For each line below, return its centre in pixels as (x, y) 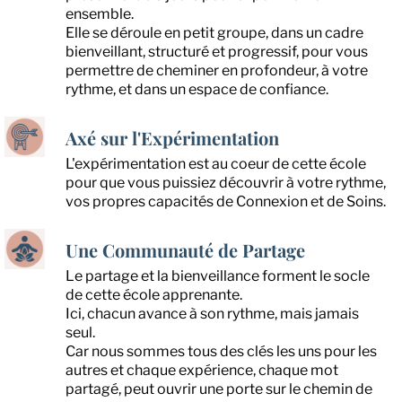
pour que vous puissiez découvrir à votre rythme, (226, 182)
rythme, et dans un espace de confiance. (197, 89)
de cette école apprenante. (154, 294)
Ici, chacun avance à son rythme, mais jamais (212, 313)
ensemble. (100, 13)
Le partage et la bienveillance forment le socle (218, 275)
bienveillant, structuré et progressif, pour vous (217, 51)
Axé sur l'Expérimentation (172, 137)
